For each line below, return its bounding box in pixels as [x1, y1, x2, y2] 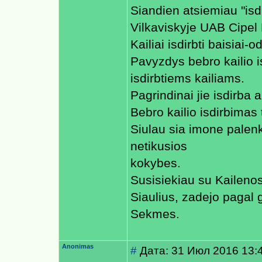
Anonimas [62, 243, 94, 250]
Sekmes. [130, 207, 180, 221]
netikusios [130, 139, 187, 153]
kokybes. [130, 156, 181, 170]
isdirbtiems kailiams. [130, 71, 244, 85]
